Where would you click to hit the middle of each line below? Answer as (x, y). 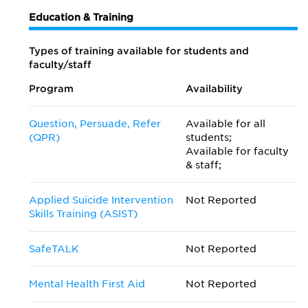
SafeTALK (54, 249)
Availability (214, 89)
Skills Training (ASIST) (83, 214)
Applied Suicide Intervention (101, 200)
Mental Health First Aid (87, 284)
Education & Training (81, 17)
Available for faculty (238, 151)
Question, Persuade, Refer (95, 124)
